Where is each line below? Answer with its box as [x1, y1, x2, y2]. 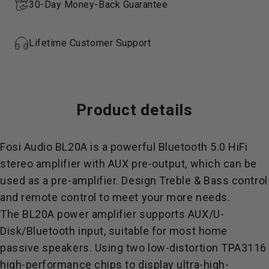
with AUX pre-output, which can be [80, 157, 258, 170]
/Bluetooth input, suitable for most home [22, 224, 228, 237]
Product [76, 100, 137, 119]
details [141, 100, 193, 119]
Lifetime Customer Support [29, 37, 151, 49]
